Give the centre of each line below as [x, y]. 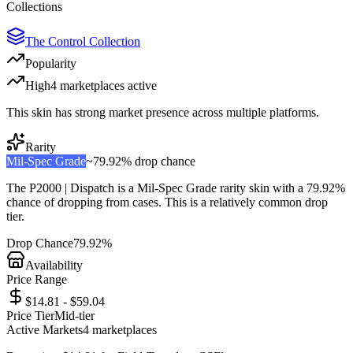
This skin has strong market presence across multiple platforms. [163, 112]
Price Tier [30, 315]
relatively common [256, 202]
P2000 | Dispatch [72, 188]
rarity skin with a [262, 188]
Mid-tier [74, 315]
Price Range [37, 279]
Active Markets [45, 329]
